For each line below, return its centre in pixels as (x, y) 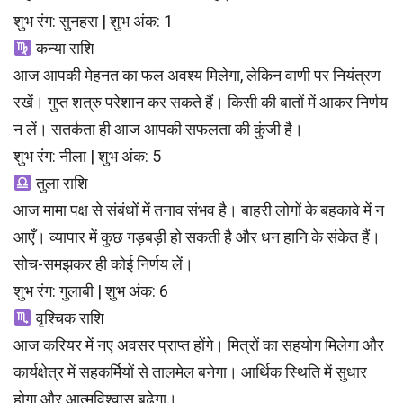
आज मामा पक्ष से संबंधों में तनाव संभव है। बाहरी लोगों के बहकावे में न (199, 210)
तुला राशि (60, 184)
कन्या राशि (63, 49)
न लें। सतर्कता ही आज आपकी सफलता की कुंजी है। (158, 130)
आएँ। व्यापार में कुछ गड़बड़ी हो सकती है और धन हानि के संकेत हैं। (197, 237)
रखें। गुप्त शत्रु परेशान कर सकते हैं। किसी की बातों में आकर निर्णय (201, 103)
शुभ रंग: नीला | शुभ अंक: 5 (87, 157)
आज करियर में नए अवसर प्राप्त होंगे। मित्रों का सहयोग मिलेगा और (199, 345)
